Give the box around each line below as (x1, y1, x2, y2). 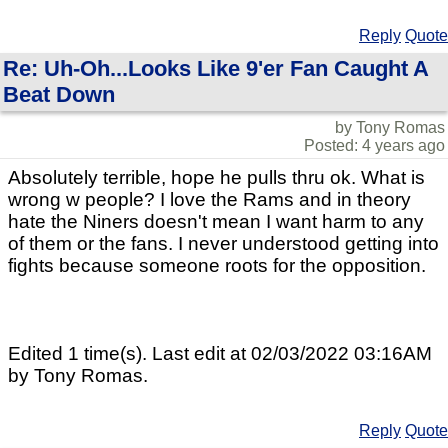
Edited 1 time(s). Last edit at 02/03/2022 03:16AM (8, 343, 432, 364)
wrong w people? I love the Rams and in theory (8, 189, 411, 210)
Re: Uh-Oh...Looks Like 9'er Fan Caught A (3, 56, 429, 81)
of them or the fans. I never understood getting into (8, 233, 439, 254)
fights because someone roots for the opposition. (8, 255, 426, 276)
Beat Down (3, 82, 115, 107)
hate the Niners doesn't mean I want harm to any (8, 211, 424, 232)
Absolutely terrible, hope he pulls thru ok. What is (8, 167, 425, 188)
